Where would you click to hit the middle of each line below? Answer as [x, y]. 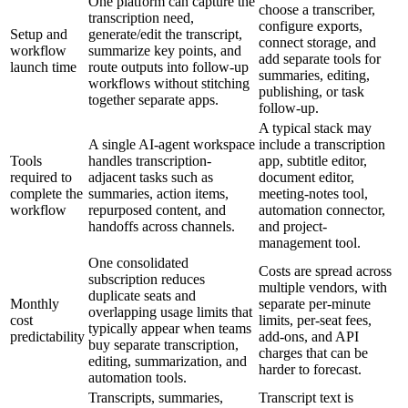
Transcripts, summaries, [156, 398]
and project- [293, 227]
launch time [43, 67]
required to [41, 178]
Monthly [35, 304]
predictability [47, 337]
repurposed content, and [157, 210]
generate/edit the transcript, [165, 35]
